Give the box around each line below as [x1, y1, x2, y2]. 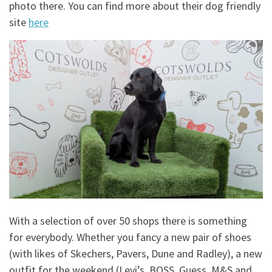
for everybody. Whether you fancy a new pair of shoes [9, 229, 251, 244]
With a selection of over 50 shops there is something [9, 213, 247, 228]
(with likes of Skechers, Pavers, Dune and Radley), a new [9, 246, 262, 260]
